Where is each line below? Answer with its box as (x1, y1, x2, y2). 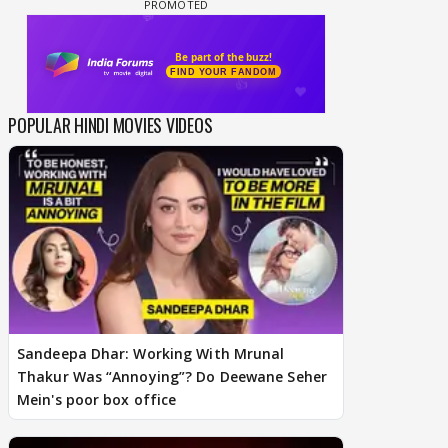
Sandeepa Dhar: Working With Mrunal (17, 344, 285, 364)
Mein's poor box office (17, 390, 177, 410)
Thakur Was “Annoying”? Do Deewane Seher (17, 367, 327, 387)
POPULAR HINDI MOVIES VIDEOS (8, 112, 213, 139)
